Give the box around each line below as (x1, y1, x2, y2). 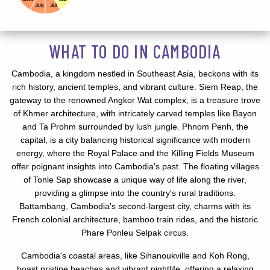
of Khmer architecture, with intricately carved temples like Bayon (13, 108, 257, 118)
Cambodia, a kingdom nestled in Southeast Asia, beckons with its (11, 68, 259, 78)
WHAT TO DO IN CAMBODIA (49, 40, 221, 62)
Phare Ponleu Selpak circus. (81, 227, 189, 237)
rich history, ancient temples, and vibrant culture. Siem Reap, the (12, 81, 258, 92)
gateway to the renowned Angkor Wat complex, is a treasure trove (10, 95, 260, 105)
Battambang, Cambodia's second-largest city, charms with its (19, 201, 251, 211)
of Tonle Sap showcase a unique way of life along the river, (24, 174, 246, 184)
